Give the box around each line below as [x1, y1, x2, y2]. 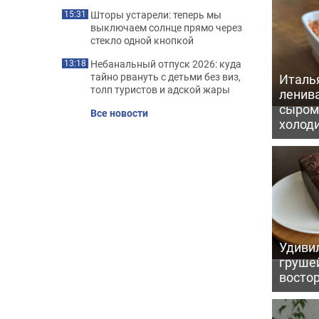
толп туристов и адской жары [90, 83, 230, 96]
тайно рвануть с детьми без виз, [90, 70, 241, 83]
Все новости [90, 106, 148, 120]
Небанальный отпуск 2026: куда [90, 57, 241, 70]
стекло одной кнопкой [90, 33, 194, 47]
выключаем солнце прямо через [90, 21, 242, 34]
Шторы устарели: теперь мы [90, 8, 221, 21]
